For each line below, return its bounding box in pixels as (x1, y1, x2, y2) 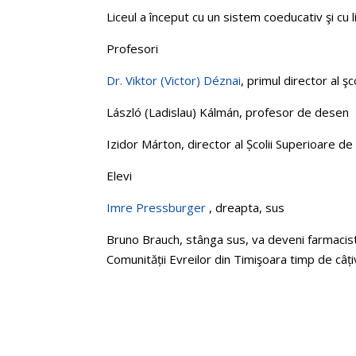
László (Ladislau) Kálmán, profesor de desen (106, 104, 350, 121)
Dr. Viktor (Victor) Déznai (106, 72, 242, 89)
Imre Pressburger (106, 199, 210, 216)
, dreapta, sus (209, 199, 285, 216)
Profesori (106, 41, 159, 57)
